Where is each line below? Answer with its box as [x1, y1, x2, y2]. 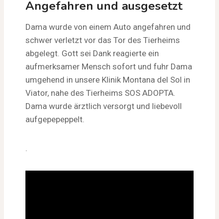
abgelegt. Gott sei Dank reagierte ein [25, 48, 159, 58]
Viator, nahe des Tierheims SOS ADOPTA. [25, 88, 175, 98]
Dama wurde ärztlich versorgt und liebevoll [25, 101, 182, 111]
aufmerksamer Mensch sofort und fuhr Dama [25, 61, 192, 71]
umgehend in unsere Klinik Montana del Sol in [25, 74, 190, 85]
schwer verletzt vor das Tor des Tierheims [25, 35, 180, 45]
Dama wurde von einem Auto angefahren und [25, 22, 191, 32]
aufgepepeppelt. [25, 114, 85, 124]
